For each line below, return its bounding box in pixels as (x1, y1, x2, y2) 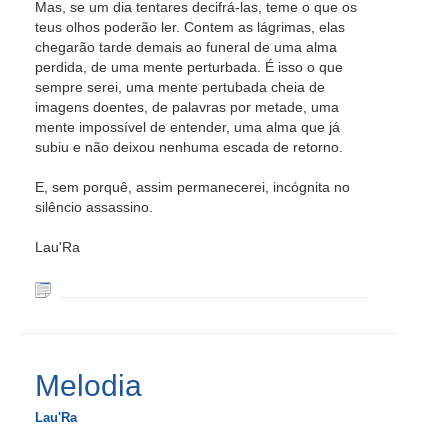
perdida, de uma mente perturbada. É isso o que (35, 59, 343, 75)
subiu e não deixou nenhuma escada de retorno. (35, 139, 343, 155)
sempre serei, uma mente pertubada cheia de (35, 79, 325, 95)
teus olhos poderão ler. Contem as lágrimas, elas (35, 19, 345, 35)
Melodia (35, 369, 142, 402)
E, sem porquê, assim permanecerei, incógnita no (35, 179, 350, 195)
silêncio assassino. (35, 199, 153, 215)
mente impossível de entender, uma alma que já (35, 119, 340, 135)
